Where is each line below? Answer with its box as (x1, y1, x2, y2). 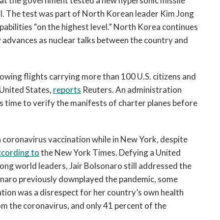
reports (53, 84, 81, 95)
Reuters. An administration (81, 84, 182, 95)
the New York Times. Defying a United (39, 147, 181, 158)
